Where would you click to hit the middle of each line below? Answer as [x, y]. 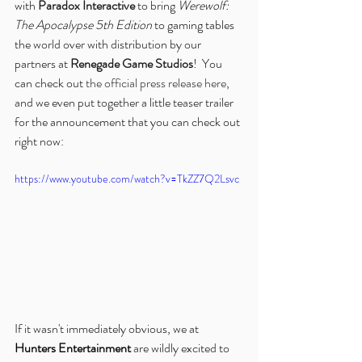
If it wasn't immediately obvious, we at [108, 328]
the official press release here [156, 82]
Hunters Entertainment [73, 347]
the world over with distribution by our [109, 44]
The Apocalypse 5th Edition [83, 24]
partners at [42, 63]
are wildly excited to [181, 347]
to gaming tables [194, 24]
